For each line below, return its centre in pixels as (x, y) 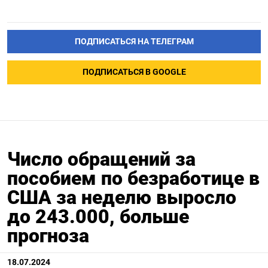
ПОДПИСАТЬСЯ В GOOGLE (134, 72)
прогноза (48, 236)
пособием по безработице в (133, 179)
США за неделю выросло (122, 198)
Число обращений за (101, 159)
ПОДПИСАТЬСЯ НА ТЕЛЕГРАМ (134, 41)
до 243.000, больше (98, 217)
